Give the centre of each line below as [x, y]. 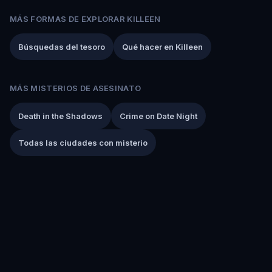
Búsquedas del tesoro [62, 46]
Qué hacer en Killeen [162, 46]
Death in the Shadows [60, 116]
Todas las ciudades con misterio [83, 142]
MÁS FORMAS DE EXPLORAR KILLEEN [85, 19]
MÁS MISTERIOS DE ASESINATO [76, 88]
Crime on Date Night [158, 116]
